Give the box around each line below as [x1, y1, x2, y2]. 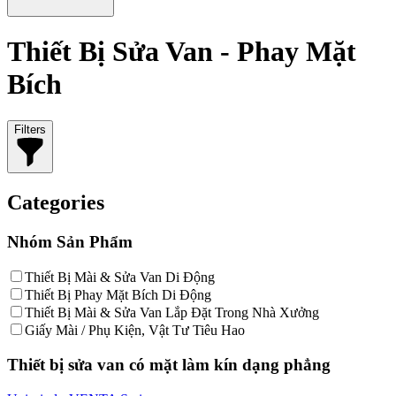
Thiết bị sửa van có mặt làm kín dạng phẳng [7, 355, 331, 375]
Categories [7, 190, 104, 214]
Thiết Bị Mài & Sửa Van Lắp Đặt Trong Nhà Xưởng [25, 305, 319, 321]
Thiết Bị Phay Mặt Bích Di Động [25, 287, 211, 303]
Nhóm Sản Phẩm [7, 232, 133, 251]
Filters [14, 122, 46, 136]
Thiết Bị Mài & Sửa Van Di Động [25, 270, 215, 286]
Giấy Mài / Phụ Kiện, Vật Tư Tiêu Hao [25, 323, 245, 339]
